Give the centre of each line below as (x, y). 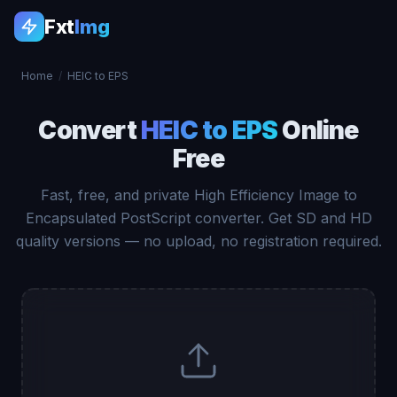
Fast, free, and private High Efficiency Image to (198, 195)
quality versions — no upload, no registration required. (198, 241)
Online (318, 130)
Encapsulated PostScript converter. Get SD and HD (198, 218)
